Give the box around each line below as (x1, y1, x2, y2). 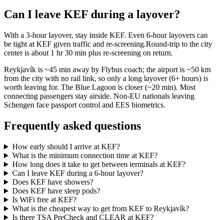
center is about (4, 49, 51, 57)
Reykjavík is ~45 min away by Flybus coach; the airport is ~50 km (4, 65, 211, 74)
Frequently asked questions (4, 119, 141, 133)
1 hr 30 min (51, 49, 86, 57)
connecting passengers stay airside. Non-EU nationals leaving (4, 92, 194, 101)
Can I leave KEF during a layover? (4, 8, 180, 21)
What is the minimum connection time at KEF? (12, 151, 158, 160)
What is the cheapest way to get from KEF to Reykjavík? (12, 204, 189, 213)
